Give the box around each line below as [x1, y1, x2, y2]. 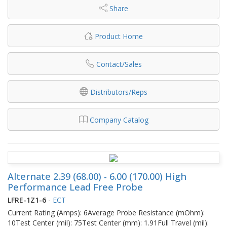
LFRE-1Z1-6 [8, 195, 46, 205]
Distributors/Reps [90, 87, 147, 97]
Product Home [95, 31, 143, 41]
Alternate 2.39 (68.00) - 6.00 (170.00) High [8, 170, 186, 182]
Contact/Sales [96, 59, 142, 69]
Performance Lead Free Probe [8, 180, 143, 193]
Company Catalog [89, 115, 148, 125]
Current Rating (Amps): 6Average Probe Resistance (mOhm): [8, 207, 205, 217]
